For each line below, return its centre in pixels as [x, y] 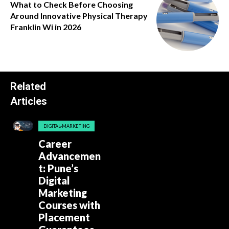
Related [28, 87]
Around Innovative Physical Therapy [79, 15]
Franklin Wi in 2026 [46, 27]
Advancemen [69, 156]
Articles [29, 101]
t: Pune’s [58, 168]
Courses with [69, 205]
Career [55, 144]
